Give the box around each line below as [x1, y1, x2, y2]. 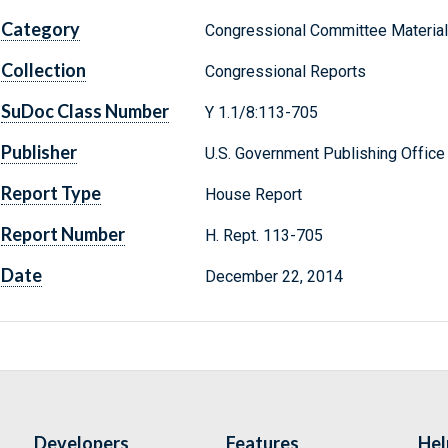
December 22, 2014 [204, 267, 343, 287]
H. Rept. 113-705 [204, 226, 327, 246]
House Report [204, 185, 302, 205]
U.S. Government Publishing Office [204, 144, 445, 164]
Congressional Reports [204, 62, 366, 82]
